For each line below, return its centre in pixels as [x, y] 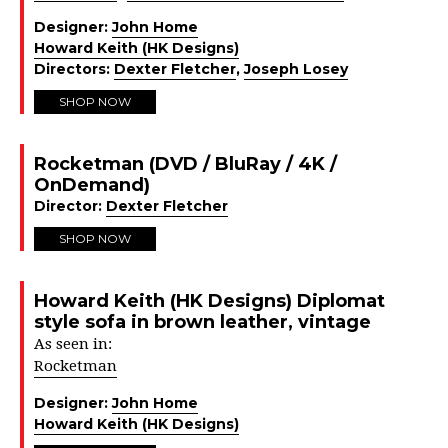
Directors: [74, 69]
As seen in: [73, 344]
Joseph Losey [296, 69]
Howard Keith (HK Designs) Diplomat [209, 301]
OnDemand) [92, 185]
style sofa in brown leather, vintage [202, 322]
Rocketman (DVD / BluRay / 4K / [185, 164]
